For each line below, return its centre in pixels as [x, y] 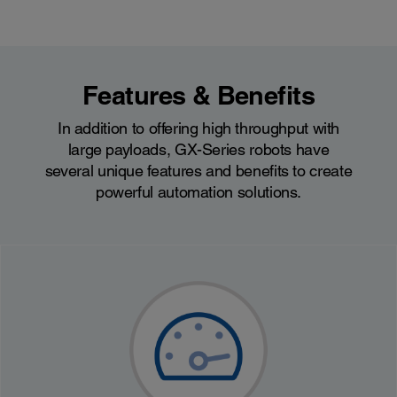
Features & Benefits [198, 95]
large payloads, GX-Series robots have [198, 149]
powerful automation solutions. [198, 191]
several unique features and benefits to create [198, 170]
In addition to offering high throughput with [198, 128]
